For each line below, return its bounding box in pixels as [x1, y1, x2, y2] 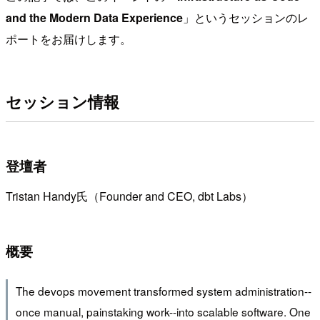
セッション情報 [6, 90, 119, 114]
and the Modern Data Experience [6, 9, 183, 26]
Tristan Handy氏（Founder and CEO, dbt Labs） [6, 187, 253, 204]
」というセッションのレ [183, 9, 309, 26]
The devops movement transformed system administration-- [15, 283, 311, 299]
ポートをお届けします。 [6, 30, 131, 47]
